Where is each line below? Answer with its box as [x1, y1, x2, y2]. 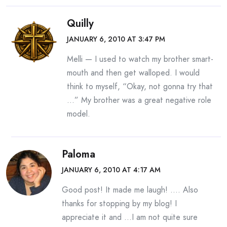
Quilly [67, 16, 94, 31]
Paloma [62, 147, 95, 162]
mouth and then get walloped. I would [67, 67, 200, 79]
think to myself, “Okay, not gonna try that [67, 81, 213, 92]
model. [67, 108, 90, 120]
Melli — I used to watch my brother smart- [67, 53, 213, 65]
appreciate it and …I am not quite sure [62, 211, 198, 223]
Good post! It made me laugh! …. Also [62, 184, 198, 196]
